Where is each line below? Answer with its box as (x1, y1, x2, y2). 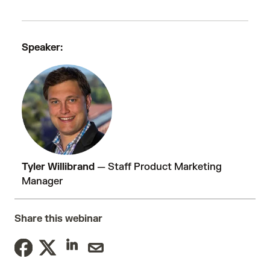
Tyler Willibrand (22, 161, 97, 173)
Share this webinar (14, 213, 102, 225)
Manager (22, 175, 63, 187)
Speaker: (22, 42, 65, 54)
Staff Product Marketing (108, 161, 222, 173)
